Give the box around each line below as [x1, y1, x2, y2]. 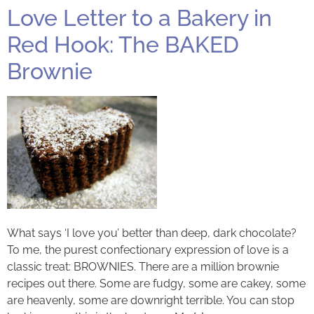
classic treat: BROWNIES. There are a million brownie [7, 259, 279, 273]
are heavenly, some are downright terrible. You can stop [7, 293, 294, 307]
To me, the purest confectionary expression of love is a [7, 243, 289, 257]
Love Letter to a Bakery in [7, 5, 272, 32]
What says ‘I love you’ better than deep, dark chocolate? [7, 226, 296, 240]
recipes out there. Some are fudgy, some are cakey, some [7, 276, 306, 290]
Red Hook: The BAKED [7, 32, 239, 58]
